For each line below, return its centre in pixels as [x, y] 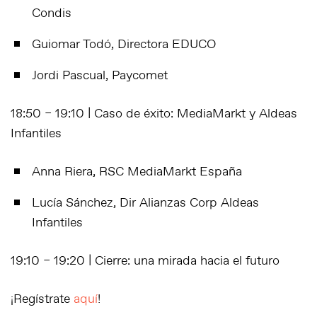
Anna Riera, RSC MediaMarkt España [137, 172]
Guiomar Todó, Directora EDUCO [124, 44]
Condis [52, 13]
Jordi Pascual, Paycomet [100, 75]
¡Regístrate [42, 299]
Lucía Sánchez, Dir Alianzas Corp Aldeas [145, 203]
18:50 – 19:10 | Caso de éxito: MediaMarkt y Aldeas [154, 114]
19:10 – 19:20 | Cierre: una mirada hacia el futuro [145, 261]
